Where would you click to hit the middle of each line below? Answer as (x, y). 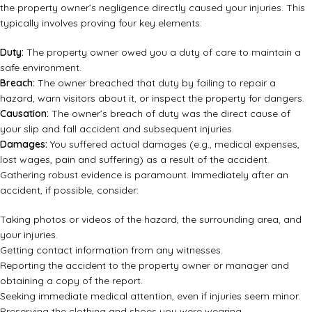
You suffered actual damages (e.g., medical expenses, (173, 145)
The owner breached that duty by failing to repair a (155, 83)
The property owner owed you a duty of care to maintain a (162, 53)
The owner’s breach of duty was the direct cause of (170, 114)
